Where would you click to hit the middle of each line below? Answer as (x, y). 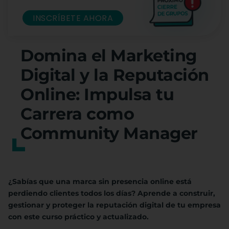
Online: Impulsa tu (97, 95)
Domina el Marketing (109, 56)
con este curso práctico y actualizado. (78, 217)
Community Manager (109, 133)
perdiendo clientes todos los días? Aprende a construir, (112, 193)
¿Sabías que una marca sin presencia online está (100, 182)
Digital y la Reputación (115, 75)
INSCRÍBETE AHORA (73, 18)
